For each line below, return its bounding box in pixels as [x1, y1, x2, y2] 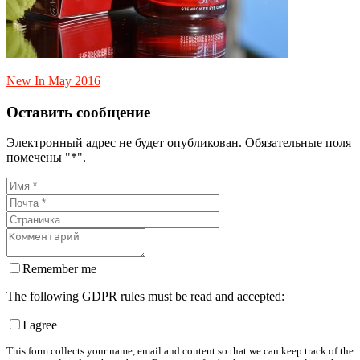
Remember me [22, 262, 96, 276]
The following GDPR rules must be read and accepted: [6, 289, 284, 304]
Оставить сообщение [6, 103, 150, 121]
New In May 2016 [6, 74, 100, 88]
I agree [22, 318, 57, 333]
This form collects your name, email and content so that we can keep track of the [6, 346, 354, 358]
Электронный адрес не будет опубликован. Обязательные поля [6, 136, 351, 150]
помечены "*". [6, 150, 86, 165]
